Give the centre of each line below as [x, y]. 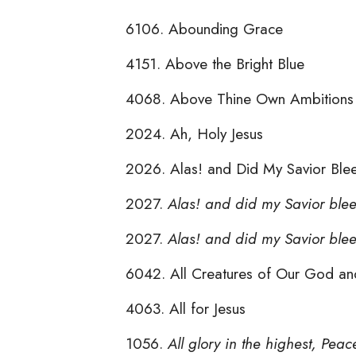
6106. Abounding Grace [204, 28]
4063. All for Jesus [186, 308]
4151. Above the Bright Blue [215, 63]
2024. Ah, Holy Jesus [194, 133]
